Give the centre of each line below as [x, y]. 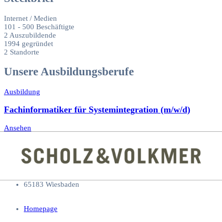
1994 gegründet [28, 43]
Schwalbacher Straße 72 [61, 176]
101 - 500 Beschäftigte [39, 27]
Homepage [41, 209]
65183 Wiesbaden [52, 185]
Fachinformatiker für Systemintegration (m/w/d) [97, 110]
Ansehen [18, 128]
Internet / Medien [30, 18]
